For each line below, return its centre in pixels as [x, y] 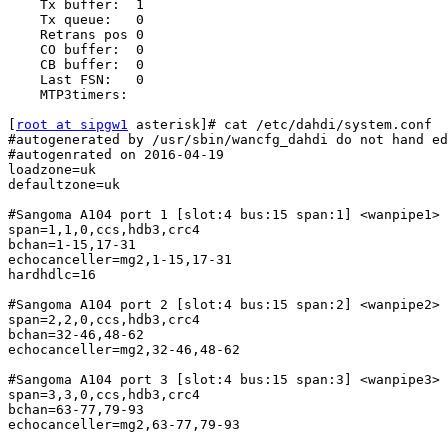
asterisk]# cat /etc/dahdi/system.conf [280, 125]
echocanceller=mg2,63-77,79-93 [124, 425]
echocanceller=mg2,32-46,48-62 [124, 350]
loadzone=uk [52, 170]
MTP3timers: [24, 95]
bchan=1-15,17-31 [72, 245]
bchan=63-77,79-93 [76, 410]
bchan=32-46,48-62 [76, 335]
